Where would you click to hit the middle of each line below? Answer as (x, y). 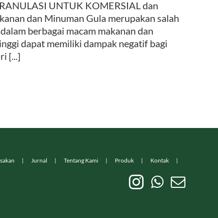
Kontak (159, 161)
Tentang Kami (81, 161)
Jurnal (39, 161)
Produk (124, 161)
